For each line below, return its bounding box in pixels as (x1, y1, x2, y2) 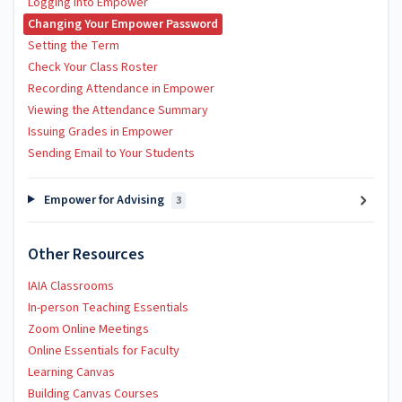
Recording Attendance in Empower (28, 79, 214, 98)
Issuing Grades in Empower (28, 122, 173, 141)
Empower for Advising (40, 190, 167, 209)
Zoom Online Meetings (28, 320, 149, 338)
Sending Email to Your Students (28, 144, 195, 162)
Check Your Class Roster (28, 57, 158, 76)
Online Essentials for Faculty (28, 342, 179, 360)
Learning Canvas (28, 363, 115, 381)
